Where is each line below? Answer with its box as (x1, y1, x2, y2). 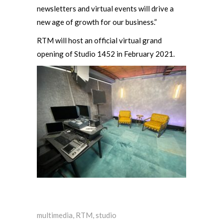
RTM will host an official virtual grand (37, 36, 162, 45)
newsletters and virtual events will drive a (37, 4, 174, 13)
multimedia (37, 211, 73, 220)
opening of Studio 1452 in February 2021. (37, 49, 175, 58)
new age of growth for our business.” (37, 17, 157, 26)
